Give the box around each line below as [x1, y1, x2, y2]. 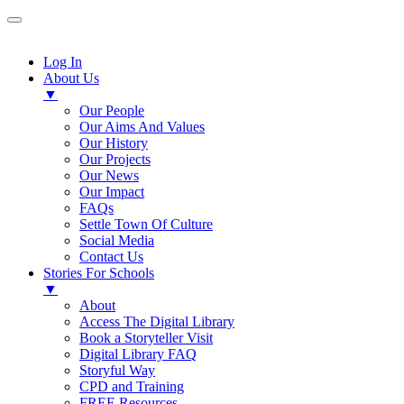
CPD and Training [79, 379, 184, 394]
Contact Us [79, 249, 143, 264]
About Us [43, 70, 99, 86]
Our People [79, 103, 144, 118]
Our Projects [79, 151, 151, 167]
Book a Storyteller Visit [79, 330, 213, 345]
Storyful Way [79, 363, 155, 378]
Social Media [79, 233, 154, 248]
